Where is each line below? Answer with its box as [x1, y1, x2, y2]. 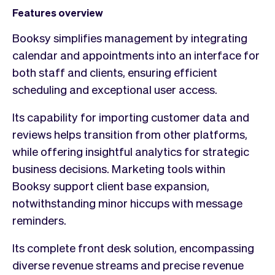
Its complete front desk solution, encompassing [12, 239, 254, 255]
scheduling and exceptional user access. [12, 81, 217, 96]
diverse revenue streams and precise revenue [12, 257, 244, 272]
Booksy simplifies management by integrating [12, 29, 247, 45]
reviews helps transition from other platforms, [12, 126, 247, 141]
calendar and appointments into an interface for [12, 47, 260, 62]
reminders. [12, 212, 66, 227]
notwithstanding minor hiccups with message [12, 195, 242, 210]
